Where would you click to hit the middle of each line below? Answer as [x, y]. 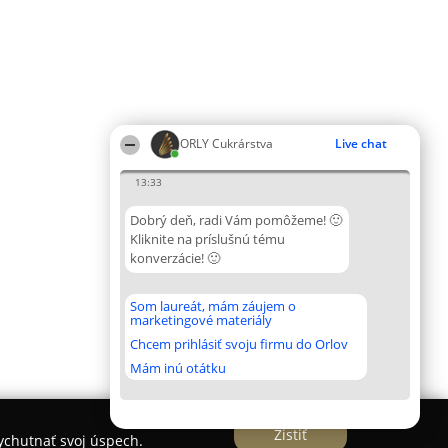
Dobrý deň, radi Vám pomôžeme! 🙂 [236, 220]
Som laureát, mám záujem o [213, 306]
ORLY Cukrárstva [226, 143]
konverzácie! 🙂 [175, 258]
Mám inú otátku [178, 368]
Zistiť [290, 434]
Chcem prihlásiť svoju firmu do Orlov [239, 344]
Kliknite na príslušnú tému [207, 239]
